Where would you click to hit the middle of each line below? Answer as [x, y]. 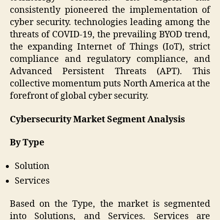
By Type [27, 143]
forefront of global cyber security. [79, 96]
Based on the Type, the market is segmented [110, 204]
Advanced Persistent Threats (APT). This [110, 72]
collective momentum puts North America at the [110, 84]
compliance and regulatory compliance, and [110, 59]
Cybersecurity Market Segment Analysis [97, 119]
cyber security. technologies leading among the [110, 23]
